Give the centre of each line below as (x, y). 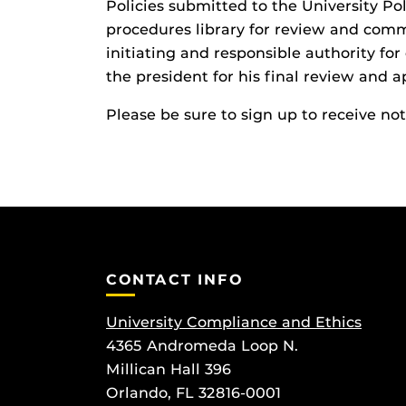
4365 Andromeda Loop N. (202, 346)
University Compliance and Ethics (234, 323)
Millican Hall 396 (169, 370)
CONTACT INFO (175, 280)
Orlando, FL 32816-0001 (193, 393)
